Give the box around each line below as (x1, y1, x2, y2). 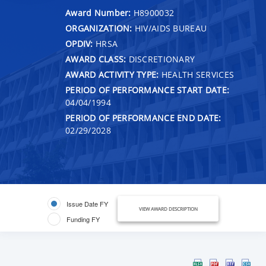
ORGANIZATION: (65, 22, 132, 34)
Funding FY (66, 214, 100, 224)
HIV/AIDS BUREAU (132, 22, 207, 34)
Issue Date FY (66, 198, 108, 208)
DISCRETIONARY (126, 53, 195, 65)
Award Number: (65, 7, 134, 18)
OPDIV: (65, 37, 93, 49)
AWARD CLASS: (65, 53, 126, 65)
